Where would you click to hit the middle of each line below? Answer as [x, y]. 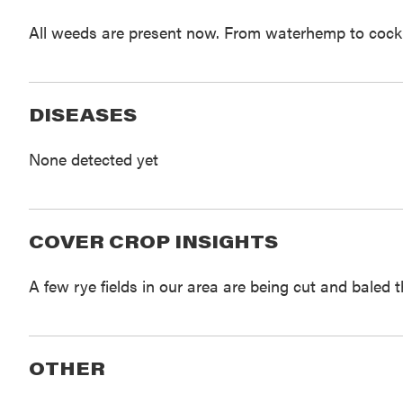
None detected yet [93, 159]
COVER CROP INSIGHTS [153, 242]
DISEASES [82, 115]
